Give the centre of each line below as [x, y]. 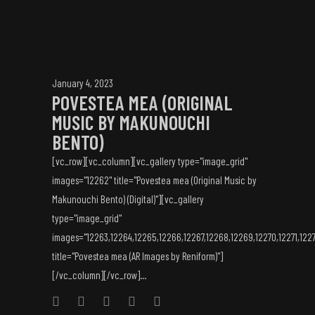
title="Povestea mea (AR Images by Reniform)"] [137, 256]
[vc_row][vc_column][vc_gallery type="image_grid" [150, 161]
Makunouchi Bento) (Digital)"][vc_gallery [128, 199]
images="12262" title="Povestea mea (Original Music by [154, 180]
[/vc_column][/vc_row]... [99, 275]
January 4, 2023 [83, 83]
